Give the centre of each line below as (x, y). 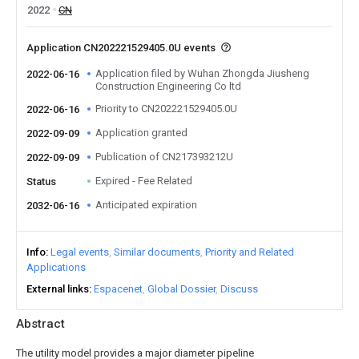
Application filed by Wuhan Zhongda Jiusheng (202, 73)
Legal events (80, 252)
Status (41, 182)
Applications (56, 267)
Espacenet (118, 289)
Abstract (40, 324)
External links (58, 289)
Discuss (239, 289)
